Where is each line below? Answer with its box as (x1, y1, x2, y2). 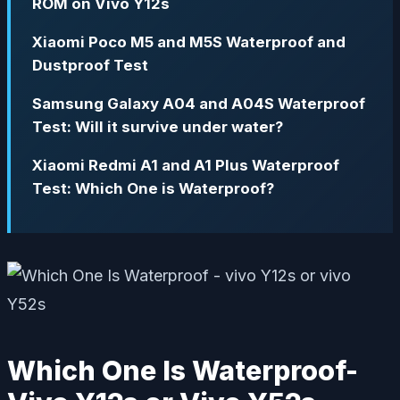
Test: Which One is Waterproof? (32, 179, 274, 197)
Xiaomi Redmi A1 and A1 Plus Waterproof (32, 155, 339, 174)
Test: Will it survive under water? (32, 118, 283, 136)
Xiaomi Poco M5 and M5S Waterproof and (32, 33, 346, 52)
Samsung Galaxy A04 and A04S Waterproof (32, 95, 365, 112)
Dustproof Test (32, 56, 148, 75)
